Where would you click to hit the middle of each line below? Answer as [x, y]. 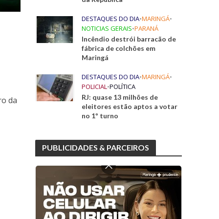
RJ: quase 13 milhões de [120, 97]
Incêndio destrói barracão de [129, 39]
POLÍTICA [123, 87]
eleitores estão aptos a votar [130, 106]
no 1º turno [100, 116]
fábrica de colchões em [119, 48]
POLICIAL [95, 87]
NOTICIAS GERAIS [107, 28]
